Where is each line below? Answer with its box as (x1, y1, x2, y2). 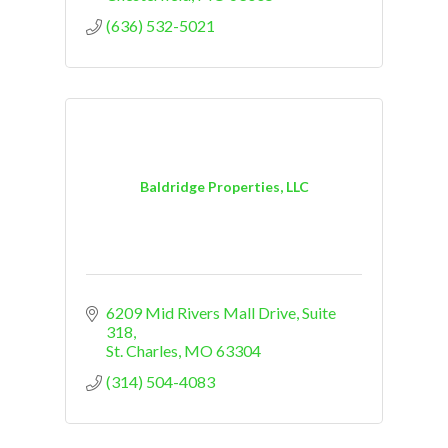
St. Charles (106, 340, 178, 360)
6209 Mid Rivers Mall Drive (106, 302, 296, 322)
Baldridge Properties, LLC (139, 178, 309, 196)
